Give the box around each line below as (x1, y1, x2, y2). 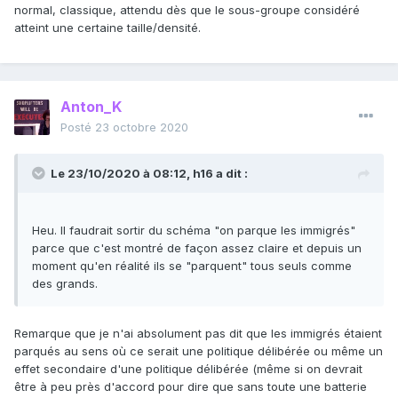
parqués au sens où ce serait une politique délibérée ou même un (14, 344, 383, 359)
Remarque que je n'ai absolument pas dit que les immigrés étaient (14, 326, 382, 341)
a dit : (213, 166, 248, 181)
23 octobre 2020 (95, 120, 188, 135)
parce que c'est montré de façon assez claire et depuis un (32, 241, 362, 256)
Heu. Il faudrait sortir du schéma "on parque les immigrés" (32, 223, 355, 238)
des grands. (32, 276, 98, 291)
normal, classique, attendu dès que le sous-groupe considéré (14, 2, 360, 17)
